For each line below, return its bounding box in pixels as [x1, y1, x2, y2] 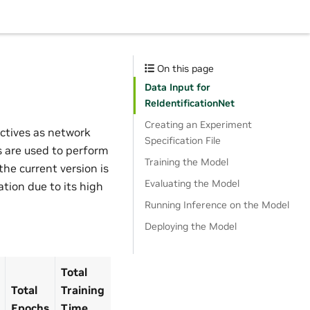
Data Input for [145, 81, 210, 93]
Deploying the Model [145, 220, 237, 232]
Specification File [145, 134, 221, 147]
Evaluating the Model [145, 177, 239, 190]
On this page [154, 62, 215, 75]
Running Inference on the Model [145, 199, 289, 211]
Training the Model [145, 156, 228, 168]
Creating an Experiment [145, 118, 252, 131]
